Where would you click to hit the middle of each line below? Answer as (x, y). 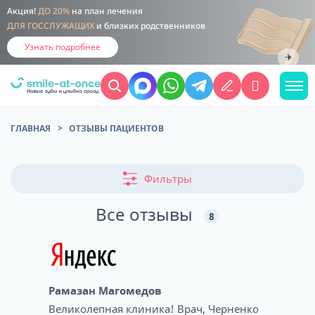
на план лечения (106, 11)
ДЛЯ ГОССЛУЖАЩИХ (51, 26)
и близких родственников (150, 26)
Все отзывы (146, 214)
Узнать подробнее (63, 47)
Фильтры (168, 179)
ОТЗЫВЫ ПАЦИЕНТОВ (116, 128)
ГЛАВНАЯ (31, 128)
